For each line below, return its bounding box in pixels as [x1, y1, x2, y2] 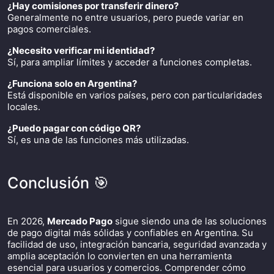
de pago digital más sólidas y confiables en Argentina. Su [7, 227, 253, 239]
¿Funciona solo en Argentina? [7, 78, 137, 89]
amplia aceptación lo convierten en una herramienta [7, 250, 232, 262]
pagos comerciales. [7, 23, 91, 35]
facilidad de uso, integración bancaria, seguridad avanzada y [7, 239, 267, 250]
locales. [7, 101, 40, 113]
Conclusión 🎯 [7, 174, 109, 192]
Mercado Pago [47, 215, 113, 227]
